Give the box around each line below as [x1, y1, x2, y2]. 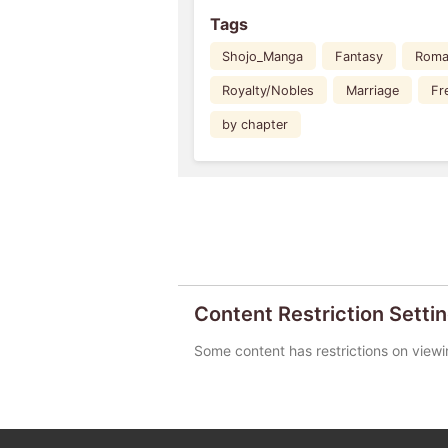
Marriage [346, 82, 400, 98]
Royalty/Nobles [222, 82, 315, 98]
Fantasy [335, 48, 384, 64]
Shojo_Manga [222, 48, 304, 64]
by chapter [222, 116, 289, 132]
